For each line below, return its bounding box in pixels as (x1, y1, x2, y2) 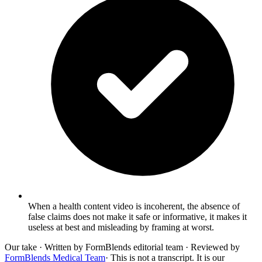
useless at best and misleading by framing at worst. (28, 222, 214, 233)
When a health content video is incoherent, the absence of (28, 201, 240, 212)
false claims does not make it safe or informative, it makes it (28, 212, 247, 222)
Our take (5, 242, 37, 253)
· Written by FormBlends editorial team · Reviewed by (37, 242, 240, 253)
